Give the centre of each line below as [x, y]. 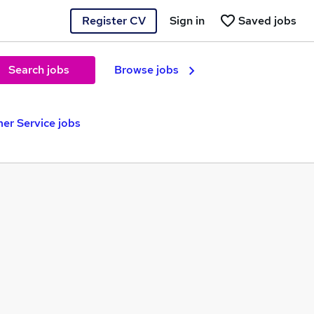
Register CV [114, 20]
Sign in [187, 20]
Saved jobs [267, 20]
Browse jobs [146, 70]
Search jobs [39, 70]
